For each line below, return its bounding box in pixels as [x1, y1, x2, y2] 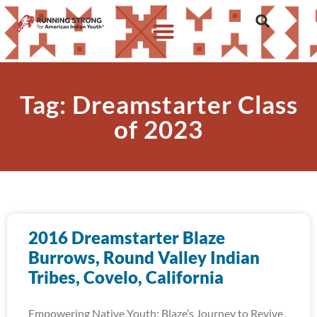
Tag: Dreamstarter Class [19, 89, 298, 119]
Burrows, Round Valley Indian [28, 247, 260, 267]
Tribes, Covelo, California [28, 267, 224, 287]
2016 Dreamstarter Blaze [28, 227, 225, 248]
